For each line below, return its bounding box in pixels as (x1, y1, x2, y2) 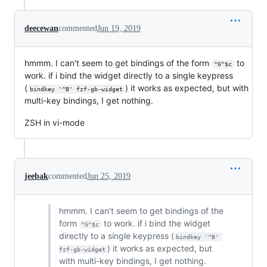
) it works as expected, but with (125, 83, 251, 93)
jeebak (24, 172, 48, 181)
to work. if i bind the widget (101, 218, 213, 228)
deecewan (24, 24, 58, 33)
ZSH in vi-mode (24, 117, 85, 128)
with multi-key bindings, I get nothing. (58, 256, 206, 266)
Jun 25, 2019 (87, 172, 131, 181)
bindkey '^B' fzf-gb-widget (29, 86, 123, 92)
